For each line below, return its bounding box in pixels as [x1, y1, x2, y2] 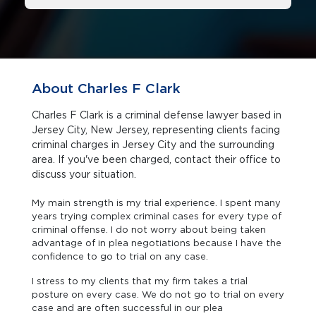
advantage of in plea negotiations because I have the [32, 238, 281, 248]
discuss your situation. [32, 169, 136, 180]
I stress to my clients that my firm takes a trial [32, 276, 248, 286]
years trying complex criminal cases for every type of [32, 211, 281, 221]
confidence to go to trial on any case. [32, 251, 208, 262]
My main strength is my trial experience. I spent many [32, 197, 281, 208]
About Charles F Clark [32, 80, 181, 97]
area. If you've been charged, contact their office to [32, 154, 281, 165]
